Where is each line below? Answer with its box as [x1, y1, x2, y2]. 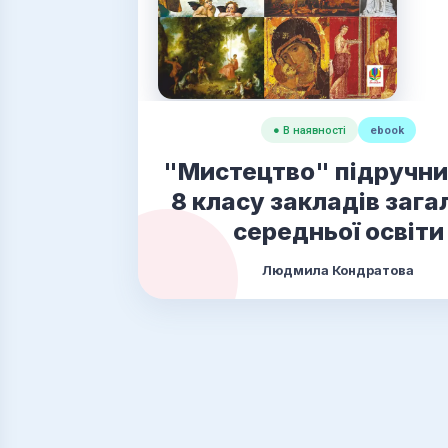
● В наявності [272, 123, 346, 137]
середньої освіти [232, 217, 444, 246]
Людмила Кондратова [262, 262, 414, 278]
